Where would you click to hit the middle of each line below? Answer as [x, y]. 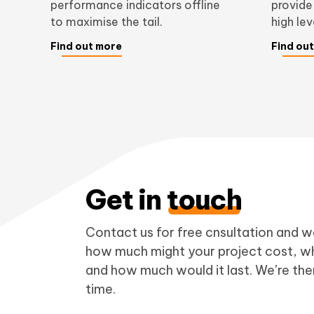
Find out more [86, 46]
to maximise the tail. [107, 21]
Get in [126, 200]
